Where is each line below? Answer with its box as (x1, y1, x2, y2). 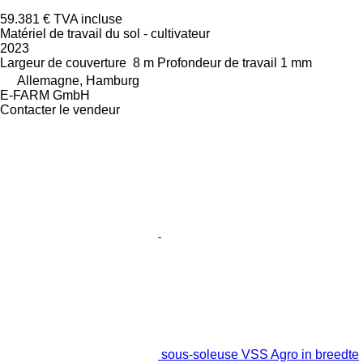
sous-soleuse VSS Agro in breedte (161, 347, 359, 361)
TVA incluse (53, 11, 122, 26)
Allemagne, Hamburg (17, 73, 139, 88)
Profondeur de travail (157, 55, 277, 70)
